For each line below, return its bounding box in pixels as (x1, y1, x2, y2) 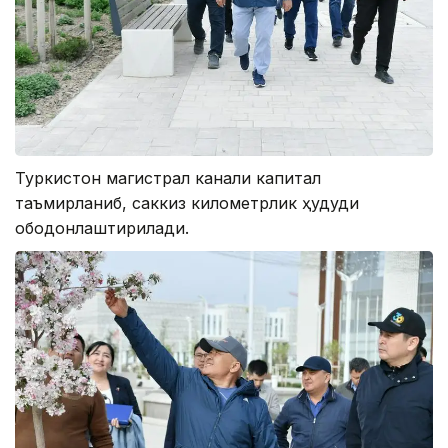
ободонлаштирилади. (15, 217, 189, 238)
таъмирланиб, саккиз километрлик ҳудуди (15, 192, 359, 213)
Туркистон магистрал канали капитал (15, 167, 321, 188)
